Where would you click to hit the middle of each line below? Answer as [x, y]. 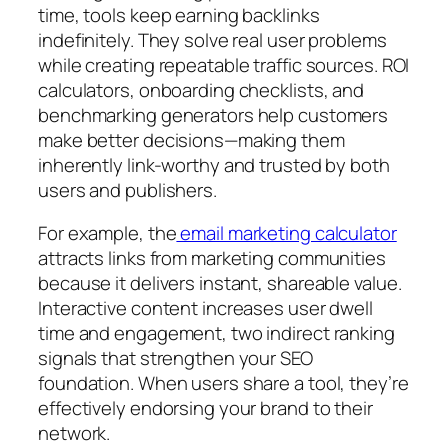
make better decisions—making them [191, 139]
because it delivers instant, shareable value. [220, 283]
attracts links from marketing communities [212, 258]
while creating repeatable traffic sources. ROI [224, 64]
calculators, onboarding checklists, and [201, 89]
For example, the [107, 233]
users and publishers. [127, 189]
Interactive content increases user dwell [205, 308]
